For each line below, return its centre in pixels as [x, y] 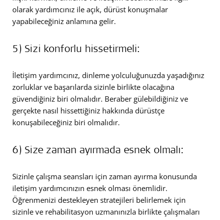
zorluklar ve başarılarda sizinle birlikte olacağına [93, 87]
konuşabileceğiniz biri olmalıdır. [66, 122]
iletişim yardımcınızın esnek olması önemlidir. [90, 188]
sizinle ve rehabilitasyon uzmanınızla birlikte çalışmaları [106, 211]
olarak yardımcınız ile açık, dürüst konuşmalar [90, 9]
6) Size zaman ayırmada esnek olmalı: [98, 149]
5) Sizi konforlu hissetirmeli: [76, 48]
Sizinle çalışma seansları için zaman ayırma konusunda [105, 176]
